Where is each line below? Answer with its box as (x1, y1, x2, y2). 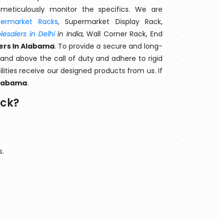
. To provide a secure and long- (54, 41, 163, 51)
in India (55, 29, 82, 39)
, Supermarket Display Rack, (57, 17, 163, 27)
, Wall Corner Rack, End (82, 29, 163, 39)
